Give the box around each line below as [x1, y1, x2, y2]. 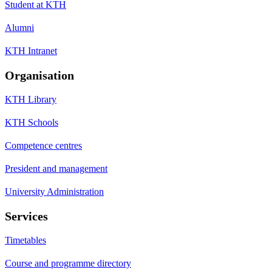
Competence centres [5, 140, 82, 151]
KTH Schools [5, 117, 58, 128]
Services [5, 209, 48, 223]
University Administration [5, 186, 104, 197]
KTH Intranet [5, 46, 57, 56]
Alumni [5, 22, 34, 33]
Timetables [5, 235, 46, 246]
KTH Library [5, 94, 56, 105]
